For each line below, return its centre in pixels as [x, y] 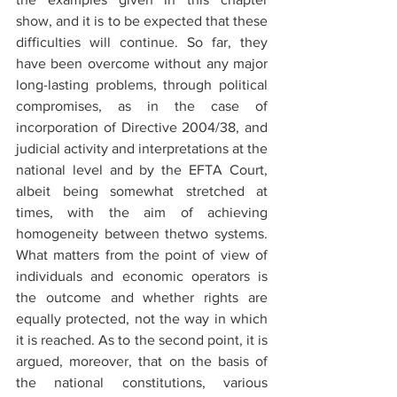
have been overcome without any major [142, 63]
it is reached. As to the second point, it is [142, 340]
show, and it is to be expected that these [142, 21]
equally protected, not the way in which [142, 319]
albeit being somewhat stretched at [142, 191]
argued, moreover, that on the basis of [142, 361]
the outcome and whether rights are [142, 297]
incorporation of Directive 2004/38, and [142, 127]
